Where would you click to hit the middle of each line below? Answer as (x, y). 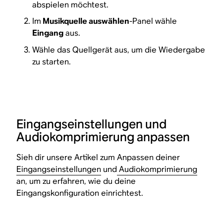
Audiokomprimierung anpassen (103, 137)
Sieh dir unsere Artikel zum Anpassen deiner (98, 157)
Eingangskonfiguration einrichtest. (80, 193)
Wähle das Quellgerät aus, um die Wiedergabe (119, 50)
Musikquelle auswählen (85, 21)
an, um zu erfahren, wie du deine (76, 181)
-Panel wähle (153, 21)
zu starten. (52, 61)
